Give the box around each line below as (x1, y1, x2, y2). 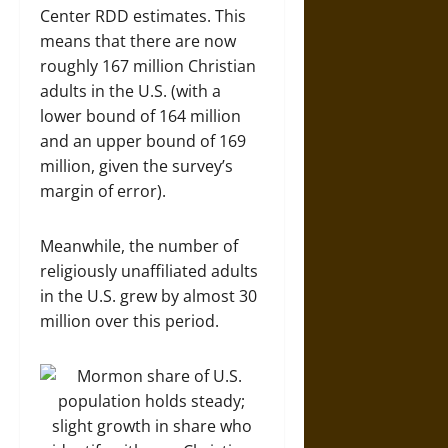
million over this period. (40, 309, 219, 332)
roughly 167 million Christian (40, 54, 256, 77)
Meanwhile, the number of (40, 234, 238, 257)
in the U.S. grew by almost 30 (40, 284, 257, 307)
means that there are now (40, 29, 236, 52)
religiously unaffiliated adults (40, 259, 258, 282)
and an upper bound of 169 (40, 129, 246, 152)
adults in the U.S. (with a (40, 79, 221, 102)
